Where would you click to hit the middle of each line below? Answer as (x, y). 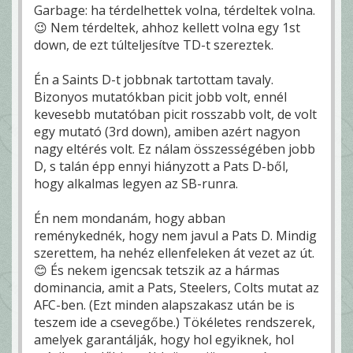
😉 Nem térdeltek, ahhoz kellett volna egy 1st (167, 27)
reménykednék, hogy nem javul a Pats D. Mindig (175, 235)
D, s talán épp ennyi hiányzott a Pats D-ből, (161, 166)
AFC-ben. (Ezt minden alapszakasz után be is (164, 305)
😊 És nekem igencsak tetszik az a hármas (157, 270)
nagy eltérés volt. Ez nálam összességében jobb (175, 149)
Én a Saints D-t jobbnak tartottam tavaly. (154, 79)
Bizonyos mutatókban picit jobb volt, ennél (160, 97)
